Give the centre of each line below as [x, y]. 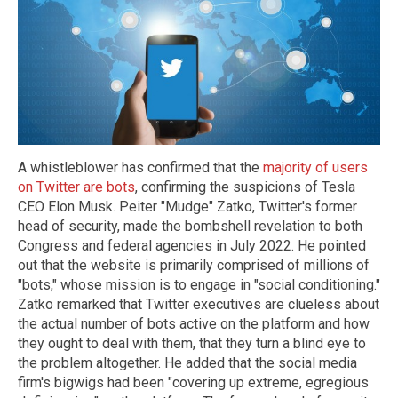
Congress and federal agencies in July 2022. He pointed [192, 246]
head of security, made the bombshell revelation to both [190, 227]
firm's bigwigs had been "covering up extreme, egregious [193, 383]
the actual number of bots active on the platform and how [194, 324]
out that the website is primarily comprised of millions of [194, 266]
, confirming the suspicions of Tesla [245, 187]
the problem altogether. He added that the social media [187, 363]
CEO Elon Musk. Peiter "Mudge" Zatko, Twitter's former [187, 207]
